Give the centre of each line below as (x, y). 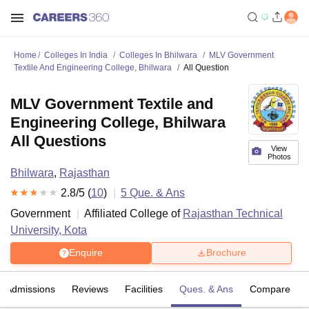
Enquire (86, 253)
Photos (279, 157)
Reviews (90, 289)
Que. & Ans (156, 193)
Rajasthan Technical (233, 213)
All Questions (58, 141)
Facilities (144, 289)
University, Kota (49, 230)
